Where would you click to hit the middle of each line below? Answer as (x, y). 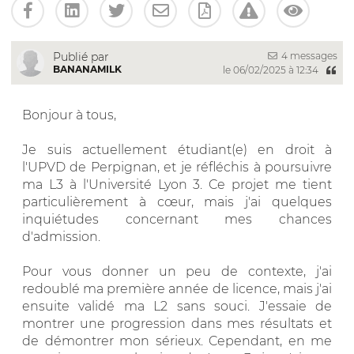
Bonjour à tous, (69, 115)
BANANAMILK (87, 69)
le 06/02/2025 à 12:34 (271, 70)
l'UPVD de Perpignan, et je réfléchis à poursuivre (177, 167)
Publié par (81, 56)
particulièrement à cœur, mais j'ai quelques (177, 201)
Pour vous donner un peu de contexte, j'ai (177, 271)
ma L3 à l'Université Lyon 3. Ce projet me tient (177, 184)
